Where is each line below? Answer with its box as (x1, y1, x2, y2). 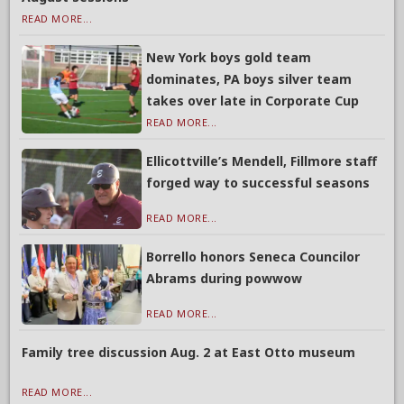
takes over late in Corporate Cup (146, 92, 360, 110)
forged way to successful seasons (146, 174, 371, 192)
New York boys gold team (146, 49, 312, 67)
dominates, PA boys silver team (146, 70, 353, 88)
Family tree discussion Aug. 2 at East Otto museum (21, 344, 355, 362)
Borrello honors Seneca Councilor (146, 248, 361, 266)
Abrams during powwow (146, 270, 303, 288)
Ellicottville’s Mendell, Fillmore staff (146, 152, 378, 170)
